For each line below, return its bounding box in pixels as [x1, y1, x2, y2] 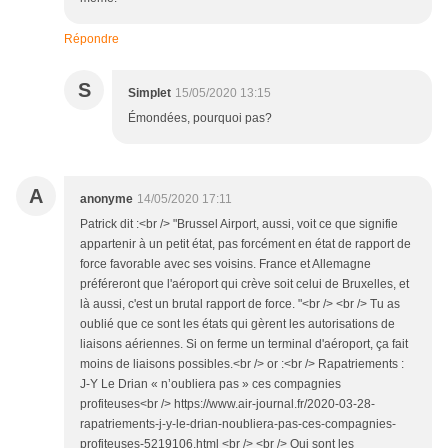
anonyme [80, 192, 133, 206]
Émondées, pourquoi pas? [128, 111, 272, 125]
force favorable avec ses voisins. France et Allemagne [80, 257, 371, 271]
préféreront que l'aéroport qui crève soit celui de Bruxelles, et [80, 277, 409, 291]
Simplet [128, 86, 171, 100]
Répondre [64, 32, 119, 46]
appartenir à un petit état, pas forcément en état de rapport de [80, 237, 411, 251]
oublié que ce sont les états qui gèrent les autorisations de [80, 317, 395, 331]
